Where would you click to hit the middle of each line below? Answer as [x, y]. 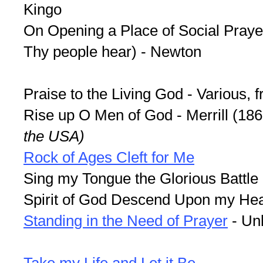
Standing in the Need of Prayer [126, 221]
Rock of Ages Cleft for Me [109, 158]
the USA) [54, 136]
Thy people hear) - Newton [112, 52]
